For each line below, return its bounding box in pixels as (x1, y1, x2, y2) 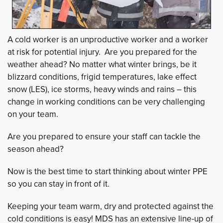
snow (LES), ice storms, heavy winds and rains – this (7, 83, 197, 95)
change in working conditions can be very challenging (7, 96, 205, 108)
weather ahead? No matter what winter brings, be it (7, 58, 197, 70)
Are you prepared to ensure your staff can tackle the (7, 130, 201, 142)
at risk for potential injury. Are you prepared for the (7, 46, 197, 58)
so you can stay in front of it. (7, 178, 110, 190)
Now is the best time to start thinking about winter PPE (7, 165, 208, 177)
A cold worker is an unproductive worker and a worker (7, 33, 208, 45)
